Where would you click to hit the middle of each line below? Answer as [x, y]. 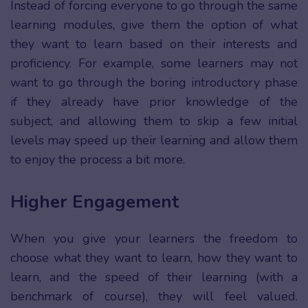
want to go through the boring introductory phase [154, 83]
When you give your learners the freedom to [154, 238]
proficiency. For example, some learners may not [154, 64]
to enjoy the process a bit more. [99, 160]
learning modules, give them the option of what [154, 25]
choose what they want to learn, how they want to [154, 257]
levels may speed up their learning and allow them [154, 141]
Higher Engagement [95, 201]
